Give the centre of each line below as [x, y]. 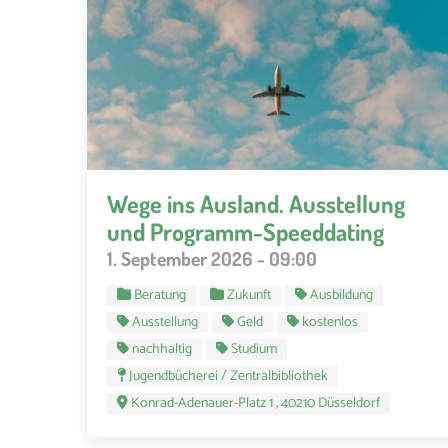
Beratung [160, 295]
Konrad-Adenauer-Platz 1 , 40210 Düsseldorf [255, 403]
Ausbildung [341, 295]
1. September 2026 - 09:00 [212, 258]
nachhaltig [162, 349]
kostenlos [330, 322]
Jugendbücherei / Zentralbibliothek [228, 376]
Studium [254, 349]
